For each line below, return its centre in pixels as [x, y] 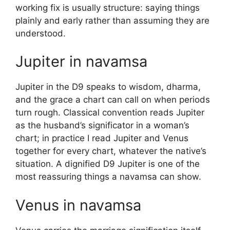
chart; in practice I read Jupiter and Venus [102, 138]
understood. [41, 33]
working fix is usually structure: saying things [108, 7]
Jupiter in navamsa [81, 61]
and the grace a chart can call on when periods [113, 100]
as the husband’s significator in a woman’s [102, 125]
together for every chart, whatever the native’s [111, 151]
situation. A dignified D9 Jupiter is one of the [108, 164]
